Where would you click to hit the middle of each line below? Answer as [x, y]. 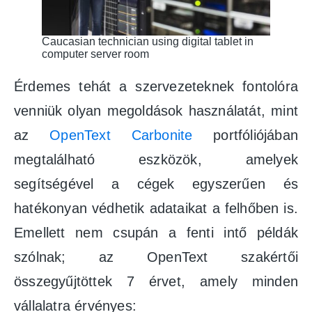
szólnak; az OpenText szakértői [156, 257]
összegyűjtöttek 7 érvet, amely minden [156, 281]
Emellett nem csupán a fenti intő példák [156, 232]
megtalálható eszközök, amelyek [156, 159]
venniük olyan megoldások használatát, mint [156, 110]
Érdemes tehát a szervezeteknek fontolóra [156, 86]
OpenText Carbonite [121, 135]
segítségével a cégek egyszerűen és [156, 184]
